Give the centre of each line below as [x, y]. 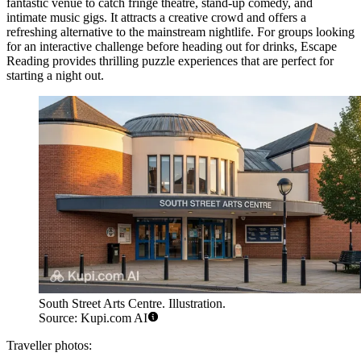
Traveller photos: [49, 345]
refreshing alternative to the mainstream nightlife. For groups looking [180, 32]
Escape [319, 47]
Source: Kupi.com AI [93, 317]
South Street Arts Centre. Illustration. [132, 303]
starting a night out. [55, 76]
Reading [28, 61]
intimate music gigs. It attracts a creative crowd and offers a [156, 18]
